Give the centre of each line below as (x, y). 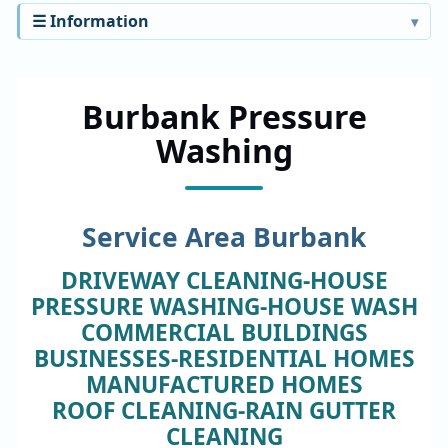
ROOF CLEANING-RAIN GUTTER (224, 410)
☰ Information (90, 20)
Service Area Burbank (224, 237)
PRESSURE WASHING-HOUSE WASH (224, 306)
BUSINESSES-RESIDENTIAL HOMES (224, 358)
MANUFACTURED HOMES (224, 384)
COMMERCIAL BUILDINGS (224, 332)
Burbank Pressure (224, 116)
